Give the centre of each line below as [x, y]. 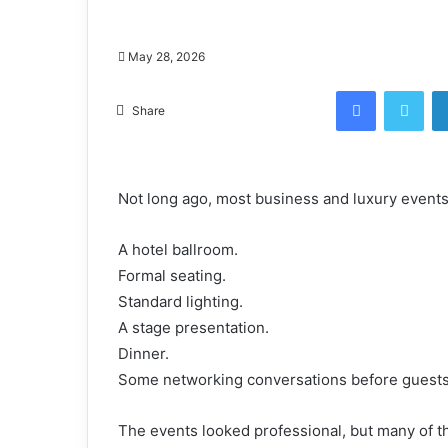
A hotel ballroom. [178, 249]
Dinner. [143, 353]
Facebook [405, 90]
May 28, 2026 [166, 56]
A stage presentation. [193, 327]
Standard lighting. [180, 301]
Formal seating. [172, 275]
